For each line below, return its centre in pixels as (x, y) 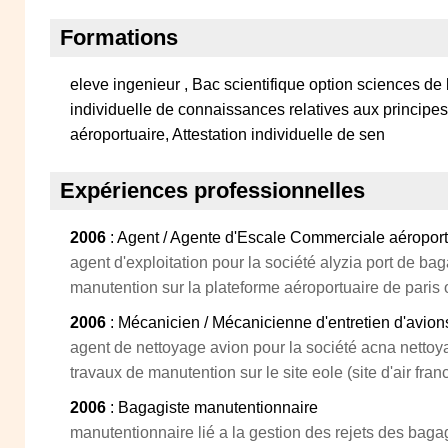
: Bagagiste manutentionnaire (212, 407)
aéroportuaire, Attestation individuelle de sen (227, 134)
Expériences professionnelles (212, 190)
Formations (119, 37)
